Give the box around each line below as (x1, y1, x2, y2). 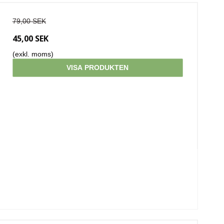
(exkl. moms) (12, 49, 53, 58)
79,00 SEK (12, 16, 46, 25)
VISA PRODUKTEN (66, 63, 129, 71)
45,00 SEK (12, 32, 48, 44)
